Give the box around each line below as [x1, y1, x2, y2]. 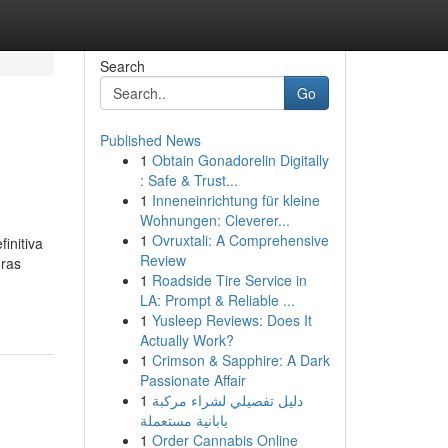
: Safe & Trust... [139, 170, 238, 190]
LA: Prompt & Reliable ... [139, 290, 295, 310]
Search [99, 56, 145, 76]
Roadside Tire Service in [151, 270, 307, 290]
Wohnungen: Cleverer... [139, 210, 290, 230]
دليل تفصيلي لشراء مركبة [151, 390, 303, 410]
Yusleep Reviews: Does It [151, 310, 312, 330]
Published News [99, 130, 201, 150]
